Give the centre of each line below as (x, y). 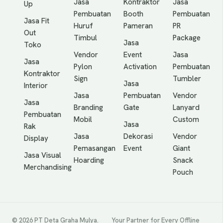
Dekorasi (138, 136)
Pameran (138, 26)
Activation (140, 67)
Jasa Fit (37, 21)
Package (187, 38)
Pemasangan (94, 148)
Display (36, 138)
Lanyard (186, 108)
